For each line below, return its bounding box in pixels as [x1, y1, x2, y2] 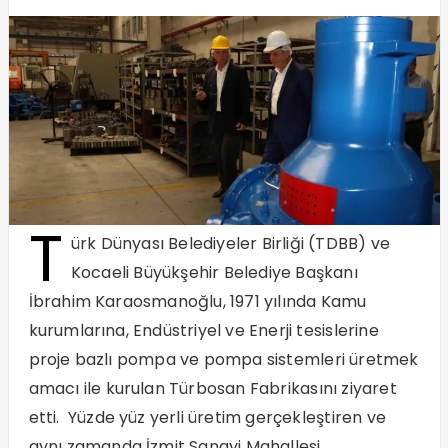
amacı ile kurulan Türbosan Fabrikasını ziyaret [28, 377, 397, 401]
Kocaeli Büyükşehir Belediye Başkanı [70, 261, 358, 285]
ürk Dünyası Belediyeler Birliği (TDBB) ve [70, 232, 390, 256]
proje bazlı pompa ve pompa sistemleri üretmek [28, 348, 419, 372]
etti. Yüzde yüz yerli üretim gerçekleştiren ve [28, 406, 386, 430]
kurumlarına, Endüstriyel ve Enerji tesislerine [28, 319, 379, 343]
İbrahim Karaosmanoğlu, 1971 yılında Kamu [28, 290, 367, 314]
